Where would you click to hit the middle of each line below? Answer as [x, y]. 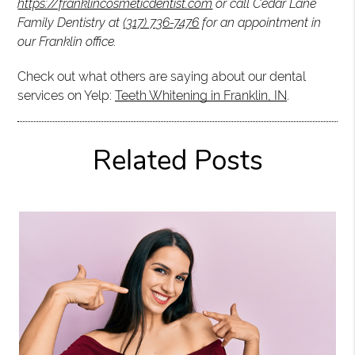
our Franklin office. [67, 42]
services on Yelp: [67, 95]
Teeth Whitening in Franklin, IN [201, 95]
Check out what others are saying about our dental [162, 76]
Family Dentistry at [71, 23]
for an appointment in [260, 23]
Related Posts [177, 160]
